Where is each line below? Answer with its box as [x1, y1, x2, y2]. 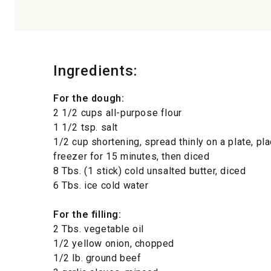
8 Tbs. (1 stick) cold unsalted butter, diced [53, 165, 246, 177]
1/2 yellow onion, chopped [53, 237, 174, 249]
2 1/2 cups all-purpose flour [53, 106, 182, 119]
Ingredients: [53, 62, 137, 79]
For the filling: [53, 208, 122, 220]
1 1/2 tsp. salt [53, 121, 118, 133]
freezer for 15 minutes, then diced [53, 150, 210, 162]
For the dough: [53, 92, 125, 104]
